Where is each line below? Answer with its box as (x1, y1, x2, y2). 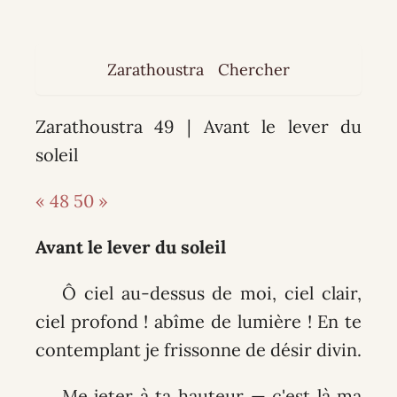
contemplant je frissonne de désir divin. (35, 338, 362, 361)
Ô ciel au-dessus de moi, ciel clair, (61, 281, 362, 304)
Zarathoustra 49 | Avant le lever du (35, 114, 362, 137)
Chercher (218, 58, 291, 80)
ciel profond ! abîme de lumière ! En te (35, 309, 362, 332)
